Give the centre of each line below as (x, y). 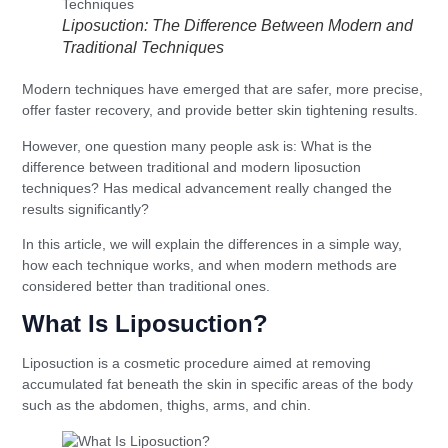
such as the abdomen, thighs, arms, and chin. (167, 405)
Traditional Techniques (143, 48)
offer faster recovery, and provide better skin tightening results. (220, 110)
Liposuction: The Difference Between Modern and (238, 26)
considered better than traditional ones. (146, 286)
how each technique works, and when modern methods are (210, 265)
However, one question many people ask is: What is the (197, 145)
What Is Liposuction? (145, 324)
